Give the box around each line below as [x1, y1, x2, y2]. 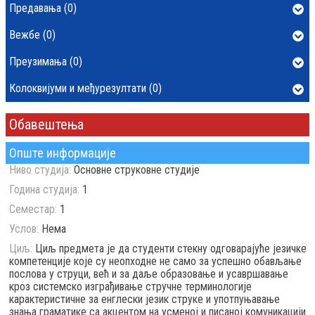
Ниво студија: [9, 163, 71, 176]
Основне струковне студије [74, 163, 200, 176]
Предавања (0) [9, 1, 77, 15]
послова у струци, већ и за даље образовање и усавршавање [9, 267, 288, 281]
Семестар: [9, 202, 57, 216]
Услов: [9, 222, 39, 236]
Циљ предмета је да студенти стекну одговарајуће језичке [35, 242, 307, 255]
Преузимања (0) [9, 55, 82, 68]
